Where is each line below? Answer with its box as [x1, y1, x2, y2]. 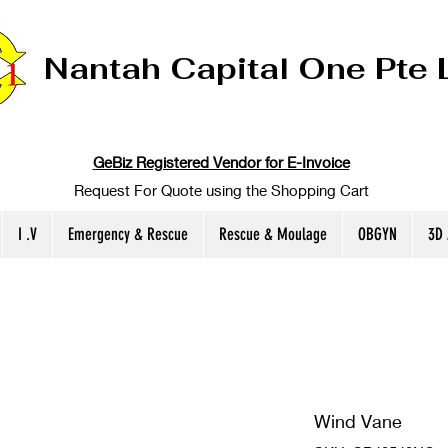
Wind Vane [314, 410, 402, 433]
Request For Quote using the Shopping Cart [73, 181, 369, 200]
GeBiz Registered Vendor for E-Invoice [92, 153, 350, 172]
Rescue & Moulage [219, 224, 327, 245]
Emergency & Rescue [68, 224, 188, 245]
